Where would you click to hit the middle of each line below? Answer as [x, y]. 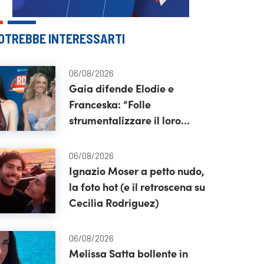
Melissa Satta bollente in [128, 253]
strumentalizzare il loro [125, 120]
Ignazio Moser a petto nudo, [136, 171]
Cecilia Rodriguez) [114, 202]
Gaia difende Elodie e [121, 88]
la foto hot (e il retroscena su [137, 187]
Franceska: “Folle [110, 104]
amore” [87, 136]
